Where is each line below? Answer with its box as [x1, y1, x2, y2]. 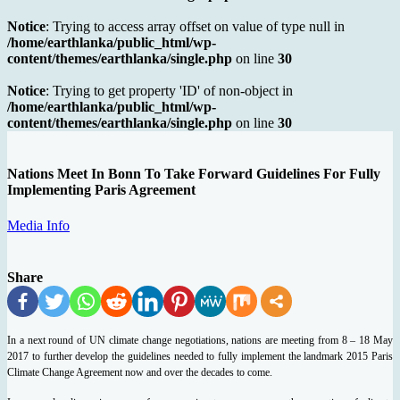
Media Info [7, 217, 70, 233]
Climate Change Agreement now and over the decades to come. [7, 365, 275, 379]
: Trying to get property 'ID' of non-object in [46, 83, 293, 99]
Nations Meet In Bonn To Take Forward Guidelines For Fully [7, 166, 380, 182]
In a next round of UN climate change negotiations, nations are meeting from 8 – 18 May [7, 333, 393, 346]
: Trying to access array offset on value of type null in [46, 19, 345, 35]
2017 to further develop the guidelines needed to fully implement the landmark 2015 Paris [7, 349, 393, 362]
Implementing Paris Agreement [7, 182, 196, 198]
